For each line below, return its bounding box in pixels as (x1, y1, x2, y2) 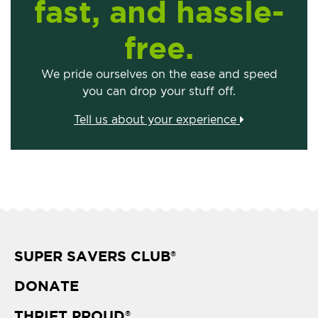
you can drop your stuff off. (82, 84, 236, 99)
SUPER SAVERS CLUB (14, 248, 170, 265)
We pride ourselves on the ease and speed (40, 67, 278, 82)
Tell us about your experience (74, 113, 240, 127)
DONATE (14, 278, 79, 295)
